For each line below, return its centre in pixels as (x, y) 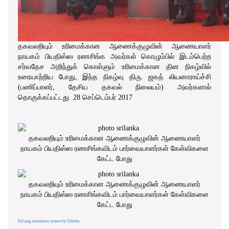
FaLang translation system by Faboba (49, 221)
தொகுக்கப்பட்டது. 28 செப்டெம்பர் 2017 (75, 97)
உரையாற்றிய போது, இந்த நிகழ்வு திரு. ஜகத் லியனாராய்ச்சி (114, 77)
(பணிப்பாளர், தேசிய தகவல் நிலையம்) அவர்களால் (114, 87)
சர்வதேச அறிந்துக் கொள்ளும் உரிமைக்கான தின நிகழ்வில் (114, 66)
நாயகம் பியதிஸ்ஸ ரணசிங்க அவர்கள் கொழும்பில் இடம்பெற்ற (114, 56)
